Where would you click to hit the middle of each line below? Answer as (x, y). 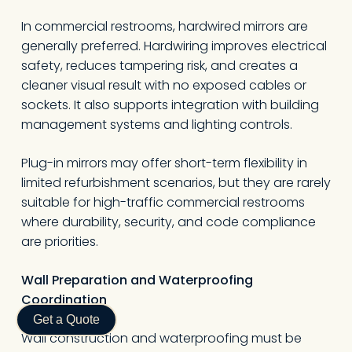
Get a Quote (66, 319)
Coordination (64, 300)
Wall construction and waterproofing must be (161, 338)
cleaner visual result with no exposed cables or (163, 85)
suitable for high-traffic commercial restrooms (163, 202)
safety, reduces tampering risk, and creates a (159, 66)
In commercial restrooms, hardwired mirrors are (164, 26)
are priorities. (59, 242)
